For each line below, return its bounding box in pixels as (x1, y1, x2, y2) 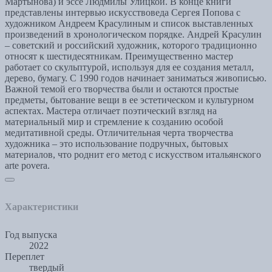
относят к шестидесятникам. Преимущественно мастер (5, 51, 233, 62)
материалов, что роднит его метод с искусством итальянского (5, 149, 261, 160)
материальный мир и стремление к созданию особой (5, 117, 223, 127)
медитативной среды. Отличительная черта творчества (5, 127, 233, 138)
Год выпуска (5, 229, 57, 240)
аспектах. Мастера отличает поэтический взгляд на (5, 106, 217, 117)
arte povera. (5, 160, 50, 171)
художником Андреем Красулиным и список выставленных (5, 18, 253, 29)
